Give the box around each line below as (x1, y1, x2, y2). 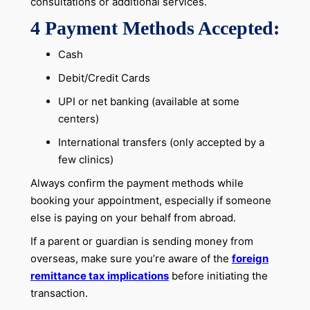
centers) (57, 111, 99, 125)
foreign (231, 251, 268, 265)
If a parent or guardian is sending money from (30, 234, 253, 248)
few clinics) (57, 152, 113, 166)
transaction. (30, 286, 88, 300)
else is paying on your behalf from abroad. (30, 210, 236, 224)
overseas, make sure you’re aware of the (30, 251, 232, 265)
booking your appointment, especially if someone (30, 193, 271, 207)
